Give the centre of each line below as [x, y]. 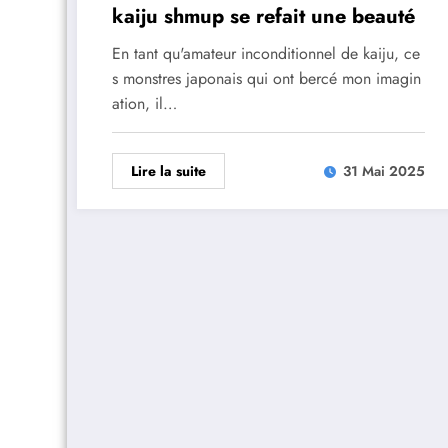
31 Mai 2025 [384, 171]
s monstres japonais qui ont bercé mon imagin [266, 78]
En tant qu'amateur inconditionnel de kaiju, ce [266, 53]
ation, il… [144, 103]
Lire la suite [168, 170]
